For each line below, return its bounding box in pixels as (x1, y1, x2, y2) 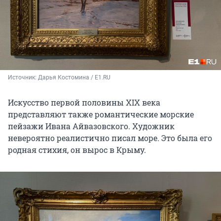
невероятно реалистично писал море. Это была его (8, 133, 212, 144)
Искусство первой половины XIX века (8, 97, 160, 108)
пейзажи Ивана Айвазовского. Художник (8, 121, 175, 132)
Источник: (8, 74, 38, 81)
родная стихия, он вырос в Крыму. (8, 145, 146, 155)
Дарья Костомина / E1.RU (38, 74, 110, 81)
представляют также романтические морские (8, 109, 194, 120)
